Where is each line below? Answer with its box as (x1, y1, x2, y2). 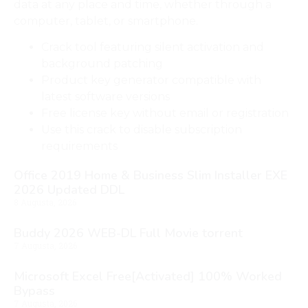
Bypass (14, 283, 55, 300)
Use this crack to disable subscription (41, 123, 242, 137)
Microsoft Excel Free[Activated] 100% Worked (14, 268, 282, 285)
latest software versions (41, 90, 170, 104)
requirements (41, 140, 118, 153)
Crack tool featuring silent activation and (41, 41, 264, 54)
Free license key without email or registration (41, 107, 289, 120)
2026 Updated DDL (14, 181, 124, 199)
